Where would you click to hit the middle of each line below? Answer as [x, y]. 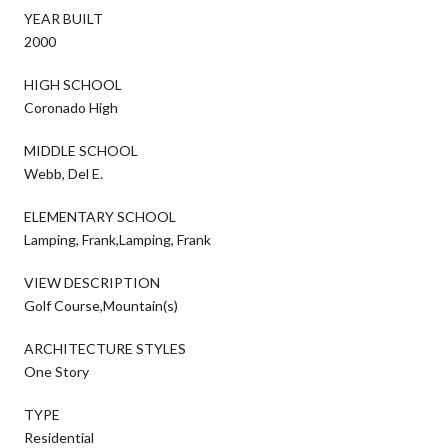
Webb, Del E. [63, 173]
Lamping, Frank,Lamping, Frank [117, 239]
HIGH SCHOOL [73, 84]
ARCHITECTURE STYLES [105, 348]
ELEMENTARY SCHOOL [100, 216]
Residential [59, 437]
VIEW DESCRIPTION [92, 282]
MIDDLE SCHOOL [81, 150]
